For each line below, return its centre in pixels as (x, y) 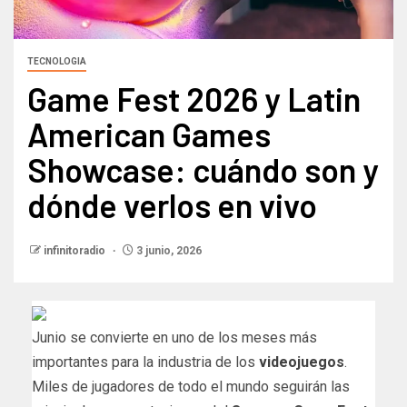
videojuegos (302, 362)
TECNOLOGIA (57, 61)
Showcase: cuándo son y (203, 169)
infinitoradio (76, 250)
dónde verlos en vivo (172, 204)
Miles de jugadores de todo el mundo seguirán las (191, 386)
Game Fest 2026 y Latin (194, 98)
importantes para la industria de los (145, 362)
